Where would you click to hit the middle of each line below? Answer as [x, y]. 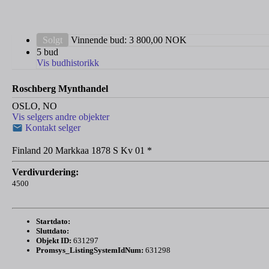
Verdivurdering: [45, 172]
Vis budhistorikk [68, 63]
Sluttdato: [53, 231]
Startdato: [53, 222]
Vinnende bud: [99, 40]
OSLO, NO [35, 106]
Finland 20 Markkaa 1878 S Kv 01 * [82, 151]
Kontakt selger [52, 128]
